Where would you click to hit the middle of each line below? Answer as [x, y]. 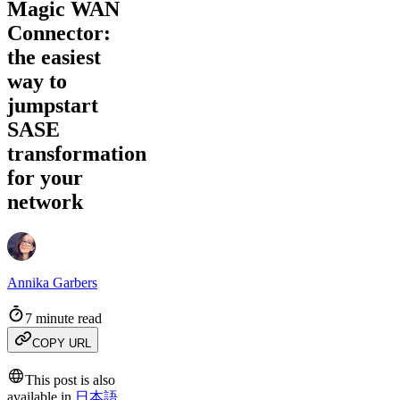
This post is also [70, 380]
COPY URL [62, 343]
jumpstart [53, 106]
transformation [77, 154]
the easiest [54, 58]
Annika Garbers [52, 283]
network [45, 202]
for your [45, 178]
